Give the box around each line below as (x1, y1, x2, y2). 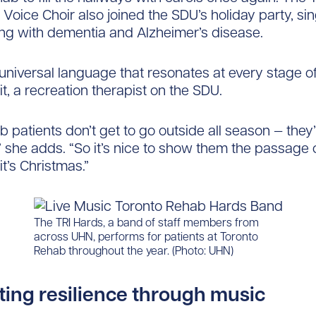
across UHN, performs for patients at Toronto (33, 229, 258, 243)
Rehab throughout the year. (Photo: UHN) (33, 243, 233, 257)
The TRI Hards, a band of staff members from (33, 215, 259, 229)
